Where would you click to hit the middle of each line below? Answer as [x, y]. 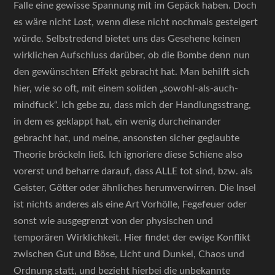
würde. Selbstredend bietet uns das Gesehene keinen [127, 39]
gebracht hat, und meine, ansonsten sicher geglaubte [127, 138]
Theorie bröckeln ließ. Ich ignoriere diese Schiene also [128, 155]
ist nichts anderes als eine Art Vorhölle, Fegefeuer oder [130, 204]
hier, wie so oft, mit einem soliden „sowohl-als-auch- [126, 88]
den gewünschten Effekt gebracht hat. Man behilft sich [132, 72]
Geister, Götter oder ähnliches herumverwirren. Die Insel [135, 188]
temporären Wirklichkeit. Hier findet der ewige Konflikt [132, 238]
